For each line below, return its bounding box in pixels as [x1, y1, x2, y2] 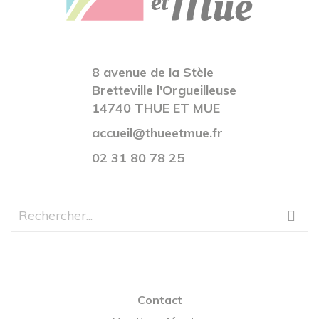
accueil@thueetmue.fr [92, 125, 223, 142]
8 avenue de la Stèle [92, 64, 214, 81]
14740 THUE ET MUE [92, 100, 220, 117]
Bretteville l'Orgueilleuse [92, 82, 236, 99]
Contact [137, 293, 182, 308]
